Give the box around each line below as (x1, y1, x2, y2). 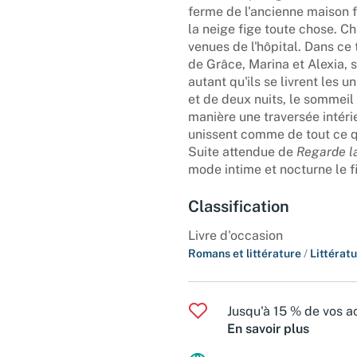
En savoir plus (227, 320, 309, 336)
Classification (188, 196, 289, 216)
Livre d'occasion (188, 227, 283, 243)
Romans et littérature (188, 246, 304, 260)
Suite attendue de (188, 143, 296, 159)
